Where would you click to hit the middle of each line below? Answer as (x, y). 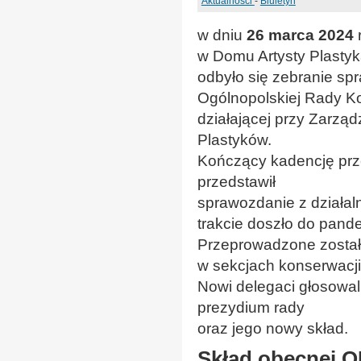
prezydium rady (251, 307)
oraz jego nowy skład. (272, 328)
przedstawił (236, 181)
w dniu (222, 35)
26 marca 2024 (300, 35)
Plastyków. (234, 139)
